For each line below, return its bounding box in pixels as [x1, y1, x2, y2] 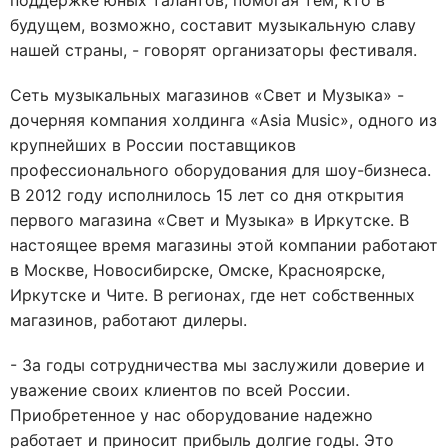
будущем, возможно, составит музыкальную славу [10, 15, 416, 35]
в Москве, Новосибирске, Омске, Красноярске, [10, 260, 385, 280]
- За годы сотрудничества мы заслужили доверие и [10, 355, 425, 375]
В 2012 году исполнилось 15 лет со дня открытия [10, 185, 404, 205]
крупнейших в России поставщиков [10, 135, 296, 155]
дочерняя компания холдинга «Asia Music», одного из [10, 110, 437, 130]
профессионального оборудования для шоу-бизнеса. [10, 160, 431, 180]
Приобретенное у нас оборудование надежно [10, 405, 373, 425]
